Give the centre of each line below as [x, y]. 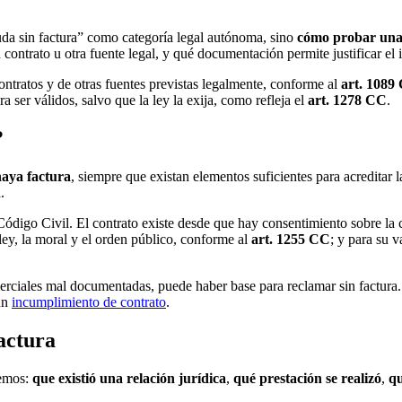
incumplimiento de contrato [89, 301]
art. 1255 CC [291, 239]
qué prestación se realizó [307, 378]
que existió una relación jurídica [129, 378]
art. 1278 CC [347, 100]
